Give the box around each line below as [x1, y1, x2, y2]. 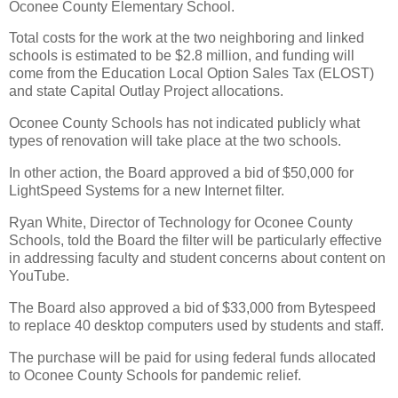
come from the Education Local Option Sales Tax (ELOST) [9, 66, 374, 82]
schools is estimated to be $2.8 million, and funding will [9, 48, 354, 64]
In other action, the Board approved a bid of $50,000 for [9, 165, 354, 181]
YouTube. [9, 267, 69, 283]
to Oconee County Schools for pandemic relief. [9, 367, 301, 383]
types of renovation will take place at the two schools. [9, 133, 341, 149]
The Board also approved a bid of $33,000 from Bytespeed [9, 299, 376, 315]
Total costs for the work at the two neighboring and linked [9, 30, 364, 46]
